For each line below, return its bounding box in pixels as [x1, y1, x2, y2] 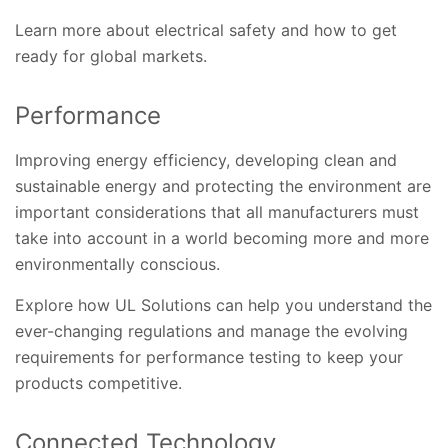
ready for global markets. [15, 45, 207, 66]
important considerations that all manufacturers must [15, 201, 419, 222]
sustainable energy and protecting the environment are [15, 175, 431, 196]
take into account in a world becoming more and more [15, 227, 429, 248]
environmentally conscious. [15, 253, 220, 274]
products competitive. [15, 372, 182, 393]
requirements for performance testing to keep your [15, 346, 403, 367]
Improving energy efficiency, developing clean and [15, 149, 397, 170]
